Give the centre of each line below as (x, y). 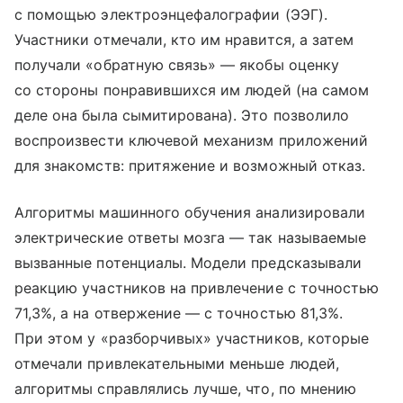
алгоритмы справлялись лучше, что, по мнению (186, 389)
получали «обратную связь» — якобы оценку (177, 65)
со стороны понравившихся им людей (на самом (192, 90)
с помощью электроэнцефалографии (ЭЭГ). (171, 15)
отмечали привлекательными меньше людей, (177, 364)
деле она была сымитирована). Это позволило (182, 116)
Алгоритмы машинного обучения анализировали (190, 213)
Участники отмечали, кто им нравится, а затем (184, 40)
